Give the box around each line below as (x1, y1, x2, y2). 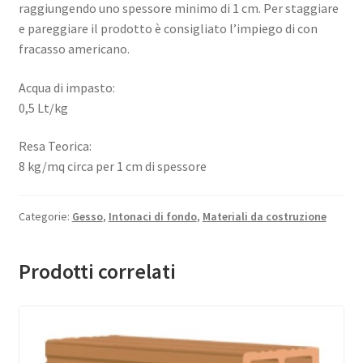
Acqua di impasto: (18, 79, 115, 96)
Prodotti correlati (18, 258, 176, 284)
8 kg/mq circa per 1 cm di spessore (18, 158, 207, 175)
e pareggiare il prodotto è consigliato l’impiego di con (18, 20, 318, 37)
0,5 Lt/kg (18, 99, 68, 116)
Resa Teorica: (18, 138, 92, 155)
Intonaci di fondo (108, 209, 197, 224)
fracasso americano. (18, 41, 130, 58)
